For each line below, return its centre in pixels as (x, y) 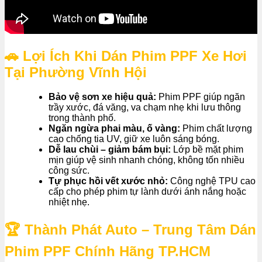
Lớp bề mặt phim (207, 150)
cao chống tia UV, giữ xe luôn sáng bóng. (134, 139)
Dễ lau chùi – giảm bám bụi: (110, 150)
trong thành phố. (82, 118)
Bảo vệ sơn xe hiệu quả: (102, 97)
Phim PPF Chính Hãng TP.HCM (108, 251)
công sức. (69, 171)
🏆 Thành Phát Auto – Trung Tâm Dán (130, 230)
